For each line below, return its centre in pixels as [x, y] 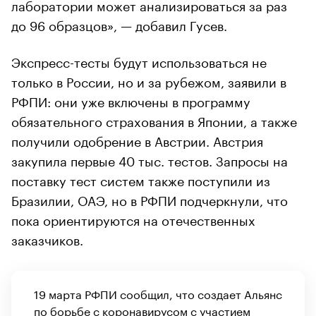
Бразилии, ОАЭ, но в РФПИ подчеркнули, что [150, 199]
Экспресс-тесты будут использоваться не [139, 60]
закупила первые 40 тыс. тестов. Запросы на [150, 159]
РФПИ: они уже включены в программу [131, 100]
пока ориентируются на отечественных [133, 218]
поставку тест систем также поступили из [141, 179]
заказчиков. [47, 238]
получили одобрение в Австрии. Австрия [137, 139]
